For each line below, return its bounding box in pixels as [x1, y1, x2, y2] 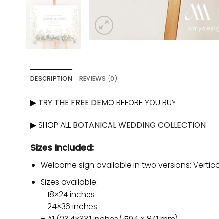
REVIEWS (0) [79, 74, 118, 83]
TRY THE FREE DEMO [36, 96, 114, 108]
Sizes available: [40, 176, 98, 188]
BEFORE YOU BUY [114, 96, 176, 108]
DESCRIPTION [30, 74, 72, 83]
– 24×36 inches [40, 200, 97, 212]
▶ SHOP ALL [30, 119, 73, 131]
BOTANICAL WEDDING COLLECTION [73, 119, 206, 131]
